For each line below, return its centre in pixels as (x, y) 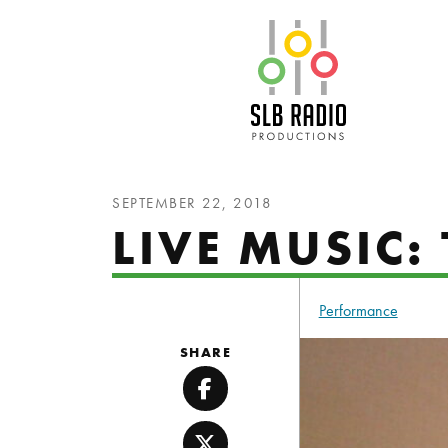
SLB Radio (394, 32)
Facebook (251, 401)
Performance (358, 310)
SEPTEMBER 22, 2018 (192, 203)
